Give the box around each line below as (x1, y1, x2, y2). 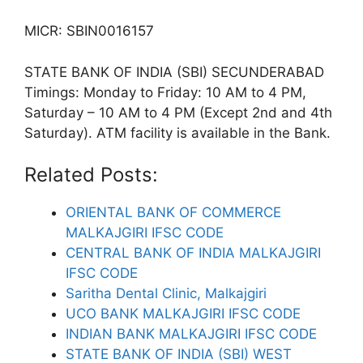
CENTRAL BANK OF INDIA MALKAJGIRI (66, 245, 321, 261)
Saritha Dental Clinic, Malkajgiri (66, 285, 267, 301)
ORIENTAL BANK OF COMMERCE (66, 204, 281, 220)
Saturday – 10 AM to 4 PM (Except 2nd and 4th (24, 104, 332, 121)
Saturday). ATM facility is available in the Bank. (24, 124, 331, 141)
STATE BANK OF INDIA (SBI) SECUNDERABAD (24, 63, 324, 80)
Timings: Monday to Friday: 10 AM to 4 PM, (24, 83, 306, 100)
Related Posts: (24, 163, 158, 186)
